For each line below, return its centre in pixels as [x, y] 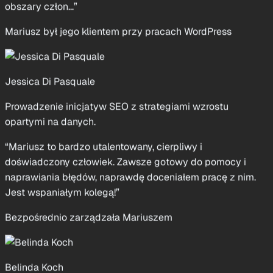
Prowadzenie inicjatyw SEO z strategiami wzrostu [117, 61]
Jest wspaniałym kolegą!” [62, 147]
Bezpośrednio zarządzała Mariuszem [89, 172]
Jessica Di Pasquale [50, 36]
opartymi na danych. [50, 76]
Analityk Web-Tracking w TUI [69, 247]
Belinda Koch [34, 222]
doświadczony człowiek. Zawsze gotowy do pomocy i [126, 116]
